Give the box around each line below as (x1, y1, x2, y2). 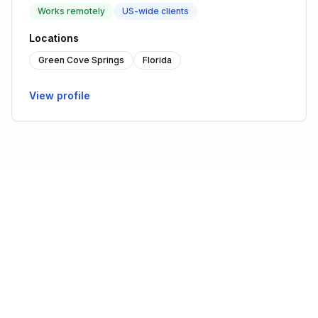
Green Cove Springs (38, 55, 124, 65)
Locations (29, 32, 79, 44)
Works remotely (38, 6, 105, 16)
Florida (143, 55, 172, 65)
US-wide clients (122, 6, 189, 16)
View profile (29, 89, 90, 102)
